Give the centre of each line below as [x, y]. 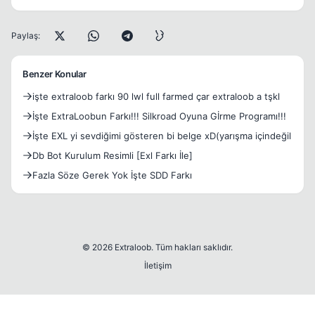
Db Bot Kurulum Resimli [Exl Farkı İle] [112, 156]
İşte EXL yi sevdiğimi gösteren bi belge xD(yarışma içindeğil [162, 136]
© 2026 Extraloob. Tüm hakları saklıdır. [157, 247]
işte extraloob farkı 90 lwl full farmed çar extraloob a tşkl [156, 97]
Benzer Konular [54, 74]
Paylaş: [26, 36]
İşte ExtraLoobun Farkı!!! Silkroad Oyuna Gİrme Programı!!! [159, 116]
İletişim [157, 266]
